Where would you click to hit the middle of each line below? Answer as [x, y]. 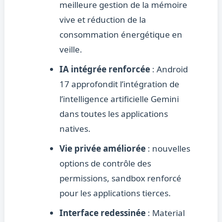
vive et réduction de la [103, 20]
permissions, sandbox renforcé [120, 178]
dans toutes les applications [113, 114]
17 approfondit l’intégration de [119, 84]
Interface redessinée [102, 213]
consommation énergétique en [121, 35]
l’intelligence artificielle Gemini [119, 99]
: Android [169, 69]
